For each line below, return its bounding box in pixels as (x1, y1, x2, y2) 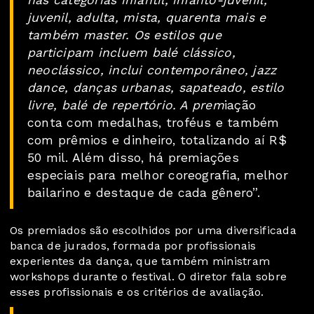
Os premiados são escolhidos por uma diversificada (10, 224, 296, 238)
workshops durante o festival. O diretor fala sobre (10, 270, 287, 284)
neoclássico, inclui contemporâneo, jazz (27, 63, 277, 78)
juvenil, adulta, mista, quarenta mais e (27, 11, 266, 25)
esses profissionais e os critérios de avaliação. (10, 285, 264, 299)
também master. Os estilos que (27, 28, 221, 43)
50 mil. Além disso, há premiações (27, 151, 239, 165)
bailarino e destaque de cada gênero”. (27, 186, 260, 200)
